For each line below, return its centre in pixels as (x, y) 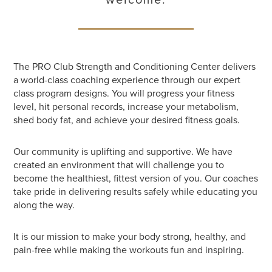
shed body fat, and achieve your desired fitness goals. (127, 120)
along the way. (44, 205)
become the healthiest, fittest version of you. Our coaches (136, 178)
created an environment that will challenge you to (119, 165)
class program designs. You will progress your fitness (124, 93)
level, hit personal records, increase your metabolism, (126, 107)
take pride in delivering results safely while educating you (136, 192)
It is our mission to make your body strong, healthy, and (130, 236)
